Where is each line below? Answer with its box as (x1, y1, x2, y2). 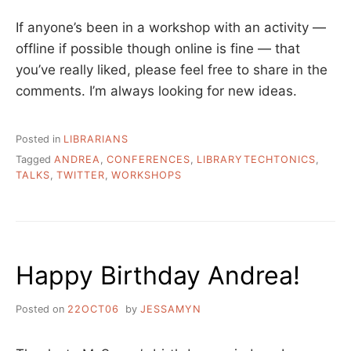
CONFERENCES (107, 154, 190, 166)
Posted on (16, 303, 67, 316)
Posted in (16, 132, 63, 145)
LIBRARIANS (63, 132, 128, 145)
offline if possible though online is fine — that (16, 40, 300, 56)
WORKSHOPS (111, 169, 182, 182)
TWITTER (56, 169, 105, 182)
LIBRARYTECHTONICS (197, 154, 316, 166)
